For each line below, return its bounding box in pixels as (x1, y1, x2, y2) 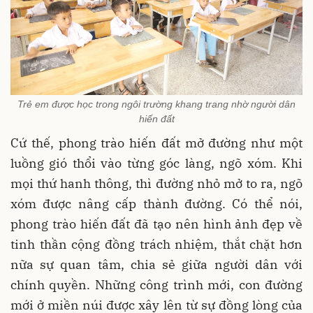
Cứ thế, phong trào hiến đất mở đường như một (10, 135, 303, 152)
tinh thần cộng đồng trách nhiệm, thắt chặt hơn (10, 236, 303, 253)
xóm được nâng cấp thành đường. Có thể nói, (10, 196, 303, 212)
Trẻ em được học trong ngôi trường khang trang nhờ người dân (17, 99, 296, 110)
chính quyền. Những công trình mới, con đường (10, 277, 303, 293)
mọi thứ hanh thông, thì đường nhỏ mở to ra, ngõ (10, 175, 303, 192)
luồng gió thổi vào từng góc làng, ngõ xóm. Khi (10, 155, 303, 172)
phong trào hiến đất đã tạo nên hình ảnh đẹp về (10, 216, 303, 233)
